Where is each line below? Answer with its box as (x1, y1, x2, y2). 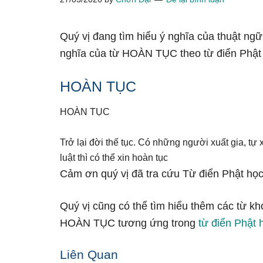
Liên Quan (60, 248, 118, 261)
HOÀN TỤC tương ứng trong (60, 217, 198, 229)
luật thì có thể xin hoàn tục (60, 153, 168, 163)
